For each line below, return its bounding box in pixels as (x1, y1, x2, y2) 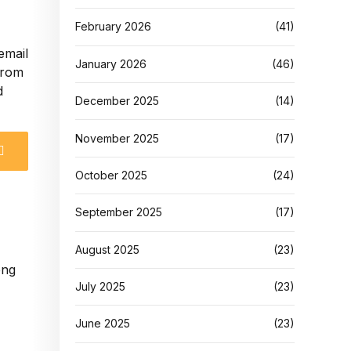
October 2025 (75, 168, 147, 182)
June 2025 (75, 317, 130, 331)
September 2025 (75, 205, 162, 219)
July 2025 (75, 280, 125, 294)
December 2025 (75, 94, 159, 108)
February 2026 (75, 20, 151, 34)
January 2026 (75, 56, 147, 71)
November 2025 (75, 131, 159, 145)
